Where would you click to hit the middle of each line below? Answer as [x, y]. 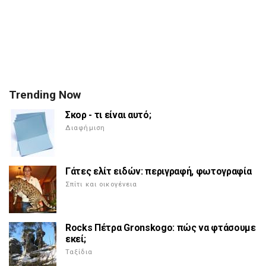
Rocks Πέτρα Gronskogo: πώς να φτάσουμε [161, 228]
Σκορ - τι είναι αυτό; [108, 115]
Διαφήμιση [85, 128]
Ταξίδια [79, 252]
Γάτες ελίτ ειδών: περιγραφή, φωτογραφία [159, 172]
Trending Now [45, 95]
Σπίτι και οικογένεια [102, 185]
